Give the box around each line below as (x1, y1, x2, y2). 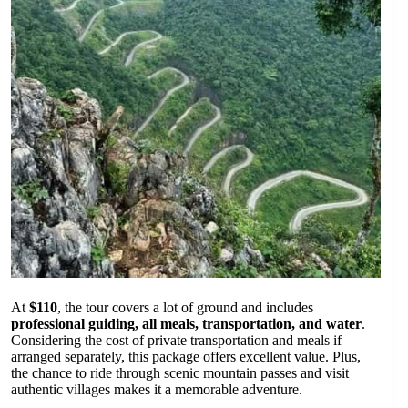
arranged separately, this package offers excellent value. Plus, (11, 349, 361, 365)
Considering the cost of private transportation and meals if (11, 332, 342, 349)
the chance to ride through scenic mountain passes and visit (11, 365, 349, 382)
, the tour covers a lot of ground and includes (57, 300, 313, 316)
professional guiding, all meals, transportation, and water (11, 316, 362, 332)
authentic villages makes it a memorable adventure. (11, 382, 302, 398)
